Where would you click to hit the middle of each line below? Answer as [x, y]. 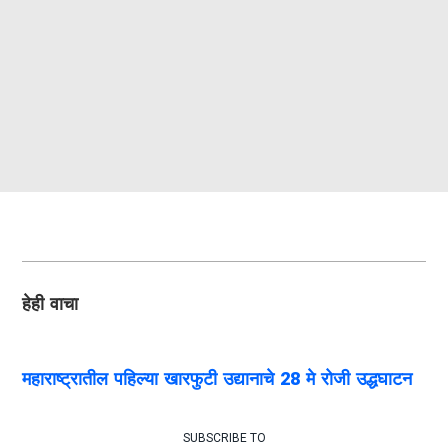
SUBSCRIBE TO [224, 438]
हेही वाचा [50, 304]
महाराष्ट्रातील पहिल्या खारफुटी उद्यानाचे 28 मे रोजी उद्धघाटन [217, 379]
